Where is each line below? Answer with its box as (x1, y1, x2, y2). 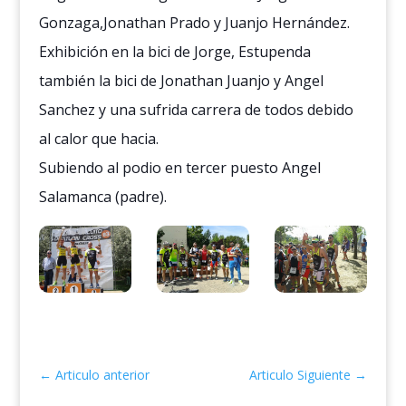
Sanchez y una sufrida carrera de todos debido (38, 100, 353, 121)
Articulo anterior (54, 365, 150, 383)
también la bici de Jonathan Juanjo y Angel (38, 71, 324, 92)
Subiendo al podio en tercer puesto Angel (38, 158, 321, 179)
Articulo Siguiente (249, 365, 352, 383)
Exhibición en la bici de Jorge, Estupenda (38, 42, 311, 63)
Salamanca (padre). (38, 187, 167, 208)
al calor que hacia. (38, 129, 159, 150)
